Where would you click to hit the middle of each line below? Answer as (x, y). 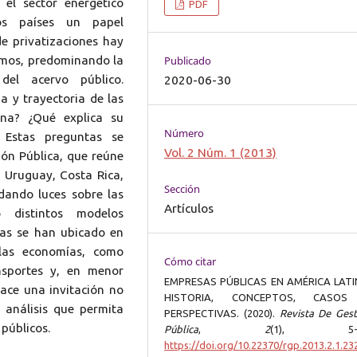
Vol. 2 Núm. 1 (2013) (221, 153)
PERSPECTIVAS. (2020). (222, 314)
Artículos (189, 209)
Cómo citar (190, 262)
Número (184, 133)
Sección (182, 189)
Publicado (188, 61)
